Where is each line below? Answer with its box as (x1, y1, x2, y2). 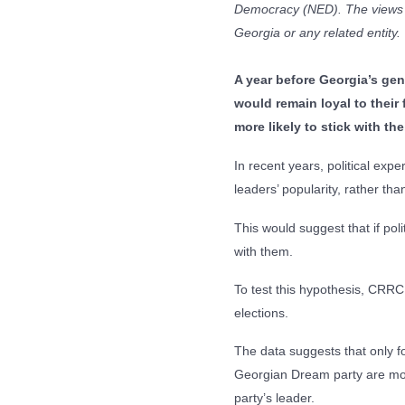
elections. (234, 306, 292, 320)
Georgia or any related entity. (234, 25, 400, 40)
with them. (234, 244, 297, 259)
